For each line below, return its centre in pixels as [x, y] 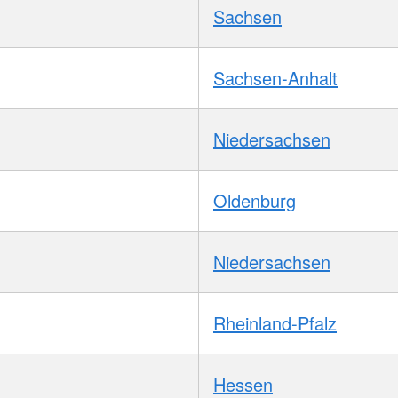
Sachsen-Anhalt [275, 77]
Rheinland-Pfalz [275, 322]
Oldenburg [255, 200]
